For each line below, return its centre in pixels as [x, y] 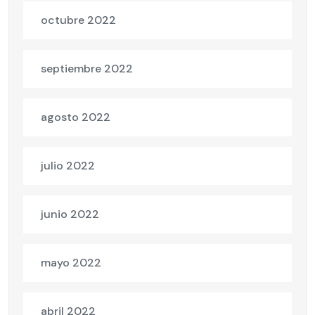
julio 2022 [68, 166]
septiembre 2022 [87, 69]
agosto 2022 [76, 117]
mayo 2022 [71, 263]
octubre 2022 [78, 20]
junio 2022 [70, 214]
